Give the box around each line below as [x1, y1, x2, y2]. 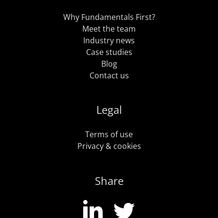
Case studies [86, 46, 132, 57]
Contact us [89, 70, 129, 81]
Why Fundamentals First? [63, 11, 155, 22]
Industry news [83, 35, 135, 46]
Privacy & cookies [77, 141, 141, 152]
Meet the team [82, 23, 136, 34]
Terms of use [85, 129, 133, 140]
